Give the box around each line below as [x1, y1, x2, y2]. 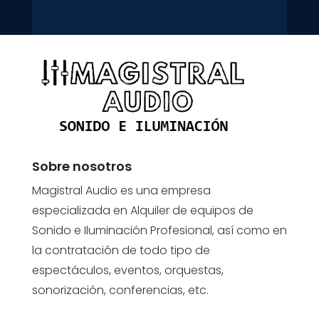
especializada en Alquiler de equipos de [31, 202, 253, 219]
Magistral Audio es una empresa [31, 182, 211, 199]
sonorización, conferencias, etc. [31, 281, 209, 298]
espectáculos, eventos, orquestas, [31, 261, 224, 278]
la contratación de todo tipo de [31, 241, 210, 258]
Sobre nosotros [31, 157, 132, 175]
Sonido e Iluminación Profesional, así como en [31, 221, 287, 239]
